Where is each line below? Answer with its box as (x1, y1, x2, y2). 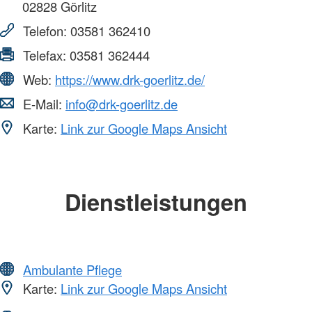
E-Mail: (19, 95, 65, 114)
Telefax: (19, 46, 70, 65)
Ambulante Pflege (23, 260, 122, 279)
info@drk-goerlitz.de (65, 95, 178, 114)
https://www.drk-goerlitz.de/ (55, 70, 205, 89)
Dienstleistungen (65, 185, 247, 219)
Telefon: (19, 22, 70, 40)
